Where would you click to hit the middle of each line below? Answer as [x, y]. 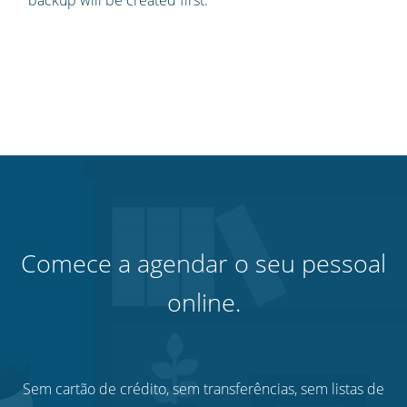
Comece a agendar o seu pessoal [203, 263]
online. [203, 303]
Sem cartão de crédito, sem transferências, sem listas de [203, 389]
